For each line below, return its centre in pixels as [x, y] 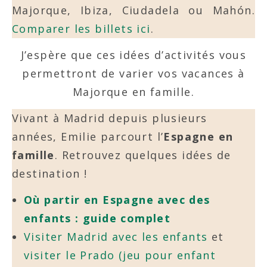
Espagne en [198, 137]
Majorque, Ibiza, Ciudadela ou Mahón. [133, 10]
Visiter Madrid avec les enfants [116, 237]
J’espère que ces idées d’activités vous [133, 55]
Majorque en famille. [133, 92]
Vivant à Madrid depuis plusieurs [110, 118]
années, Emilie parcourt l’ [88, 137]
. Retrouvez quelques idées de [143, 155]
